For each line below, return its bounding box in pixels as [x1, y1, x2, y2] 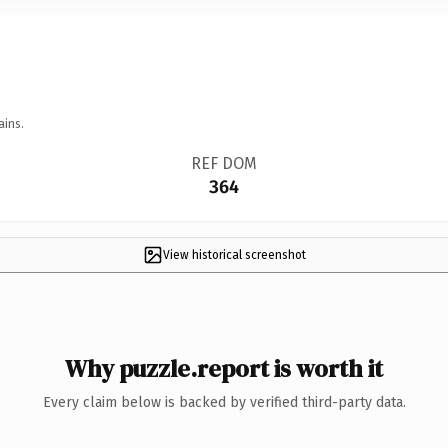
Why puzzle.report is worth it [65, 351, 383, 385]
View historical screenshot [162, 247, 306, 262]
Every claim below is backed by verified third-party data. [42, 393, 406, 411]
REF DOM [190, 153, 257, 173]
